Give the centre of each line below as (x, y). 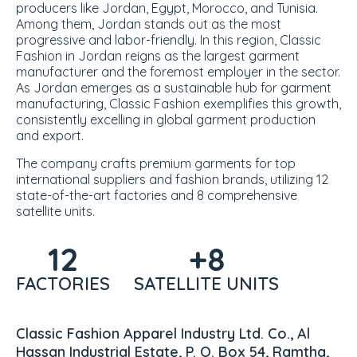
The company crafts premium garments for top (156, 163)
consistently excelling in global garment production (166, 120)
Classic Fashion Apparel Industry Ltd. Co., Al (163, 333)
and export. (50, 135)
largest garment (252, 56)
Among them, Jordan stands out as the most (149, 24)
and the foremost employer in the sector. (219, 72)
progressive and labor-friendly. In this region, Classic (169, 40)
